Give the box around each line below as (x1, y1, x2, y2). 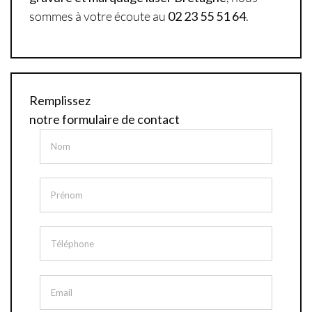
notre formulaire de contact (29, 111, 180, 127)
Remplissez (29, 93, 91, 109)
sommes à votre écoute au (29, 8, 168, 24)
